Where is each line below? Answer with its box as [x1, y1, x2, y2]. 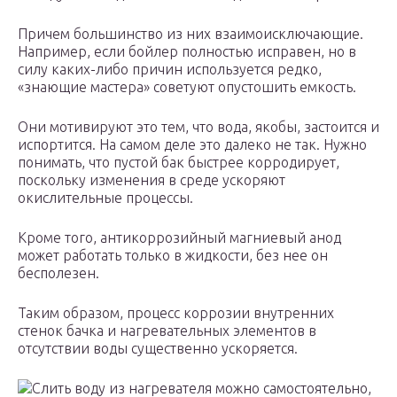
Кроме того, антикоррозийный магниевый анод [18, 230, 341, 246]
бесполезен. [18, 265, 99, 282]
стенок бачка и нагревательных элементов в [18, 323, 316, 339]
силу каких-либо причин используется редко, [18, 61, 322, 78]
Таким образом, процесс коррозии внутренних [18, 305, 334, 322]
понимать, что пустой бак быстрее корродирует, [18, 154, 339, 171]
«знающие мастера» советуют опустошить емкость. [18, 79, 356, 96]
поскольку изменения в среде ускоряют [18, 172, 285, 189]
